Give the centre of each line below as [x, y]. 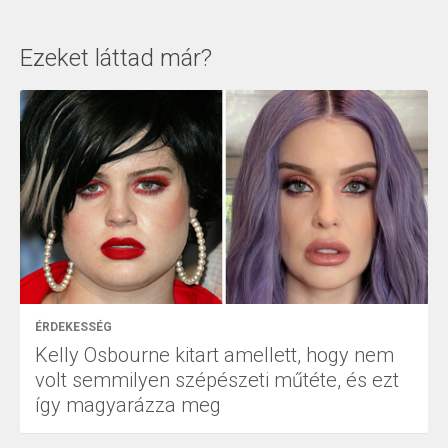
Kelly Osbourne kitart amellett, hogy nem [214, 355]
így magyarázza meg [128, 405]
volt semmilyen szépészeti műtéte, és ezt [217, 380]
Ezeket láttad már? [116, 58]
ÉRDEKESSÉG [73, 327]
